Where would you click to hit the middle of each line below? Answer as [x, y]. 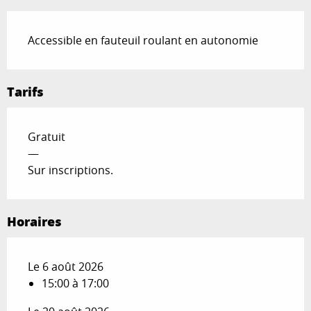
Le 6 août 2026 [66, 266]
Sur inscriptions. [70, 170]
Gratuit [47, 136]
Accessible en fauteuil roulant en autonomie [143, 40]
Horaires [34, 221]
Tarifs [25, 91]
